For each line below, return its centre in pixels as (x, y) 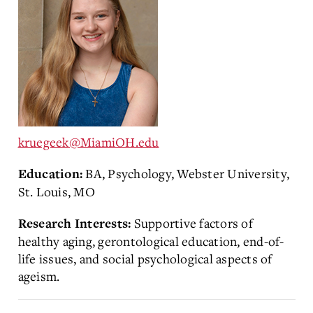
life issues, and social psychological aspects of (145, 258)
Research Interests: (76, 224)
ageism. (39, 276)
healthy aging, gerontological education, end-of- (151, 241)
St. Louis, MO (56, 191)
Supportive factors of (193, 223)
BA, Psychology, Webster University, (187, 173)
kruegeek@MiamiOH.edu (88, 141)
